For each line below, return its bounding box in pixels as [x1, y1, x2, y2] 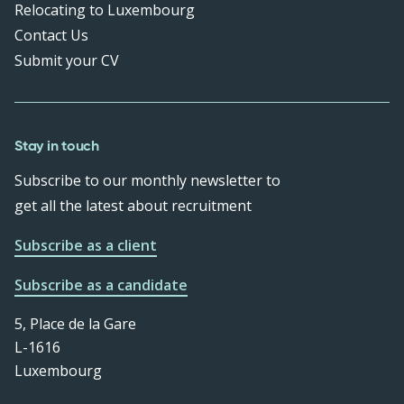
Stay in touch [14, 136, 99, 156]
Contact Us [14, 25, 88, 46]
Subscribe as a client [14, 235, 157, 256]
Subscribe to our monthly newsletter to [14, 170, 280, 191]
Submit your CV [14, 50, 119, 71]
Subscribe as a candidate [14, 275, 188, 296]
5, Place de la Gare [14, 314, 136, 335]
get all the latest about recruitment [14, 196, 252, 216]
